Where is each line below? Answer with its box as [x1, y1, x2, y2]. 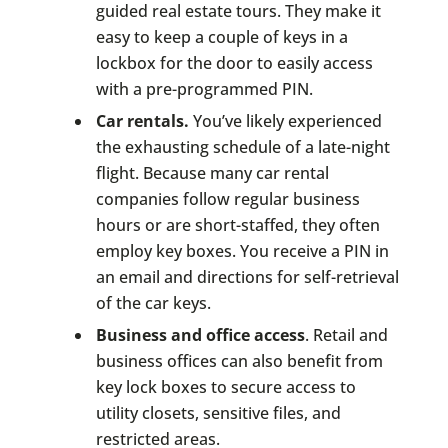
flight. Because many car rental [95, 161, 329, 184]
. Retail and [304, 324, 388, 347]
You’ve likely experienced [188, 109, 382, 132]
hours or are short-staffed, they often [95, 213, 380, 236]
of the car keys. [95, 291, 211, 314]
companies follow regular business [95, 187, 360, 210]
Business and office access [95, 324, 305, 347]
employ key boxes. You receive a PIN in [95, 239, 389, 262]
